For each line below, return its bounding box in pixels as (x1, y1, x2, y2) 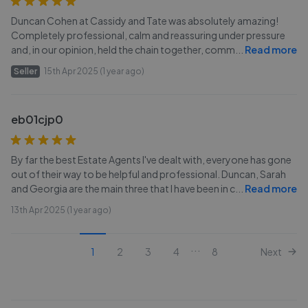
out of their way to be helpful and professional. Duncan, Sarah (11, 168, 286, 180)
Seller (14, 66, 37, 76)
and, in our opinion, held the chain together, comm (11, 43, 235, 56)
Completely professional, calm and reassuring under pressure (11, 29, 285, 41)
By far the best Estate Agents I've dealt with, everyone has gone (11, 153, 291, 166)
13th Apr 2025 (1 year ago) (11, 205, 111, 215)
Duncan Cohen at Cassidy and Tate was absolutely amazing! (11, 14, 278, 27)
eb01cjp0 (11, 112, 63, 126)
